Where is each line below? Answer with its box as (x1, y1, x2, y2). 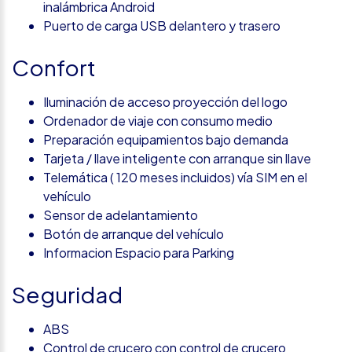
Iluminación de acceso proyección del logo (43, 93, 288, 110)
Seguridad (12, 280, 123, 308)
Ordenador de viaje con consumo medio (43, 112, 273, 129)
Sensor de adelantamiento (43, 206, 198, 223)
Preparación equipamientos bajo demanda (43, 130, 288, 148)
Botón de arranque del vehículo (43, 225, 224, 242)
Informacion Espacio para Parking (43, 244, 234, 261)
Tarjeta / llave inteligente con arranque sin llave (43, 149, 311, 167)
